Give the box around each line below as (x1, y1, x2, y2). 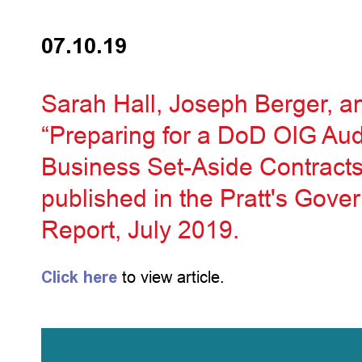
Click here (41, 267, 118, 287)
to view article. (117, 267, 225, 286)
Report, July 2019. (41, 216, 240, 244)
